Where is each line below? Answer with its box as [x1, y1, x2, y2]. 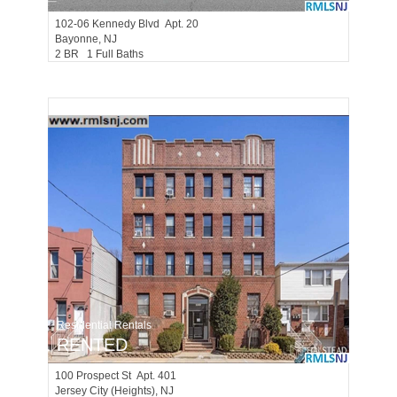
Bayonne [55, 33, 98, 45]
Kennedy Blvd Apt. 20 [92, 18, 198, 30]
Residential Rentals [57, 319, 152, 331]
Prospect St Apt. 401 [76, 370, 176, 382]
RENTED [57, 335, 128, 354]
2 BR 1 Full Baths [55, 48, 152, 60]
